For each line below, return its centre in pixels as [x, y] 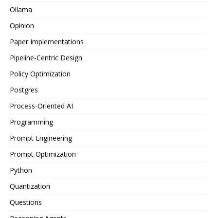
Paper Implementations [47, 42]
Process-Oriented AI [41, 106]
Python [21, 170]
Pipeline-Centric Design [46, 58]
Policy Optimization [40, 74]
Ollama [21, 9]
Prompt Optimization [43, 154]
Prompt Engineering [41, 138]
